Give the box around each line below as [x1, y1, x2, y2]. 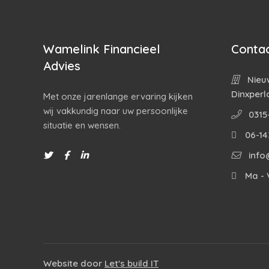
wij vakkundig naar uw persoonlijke [43, 105, 188, 116]
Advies [43, 58, 80, 73]
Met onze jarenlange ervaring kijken [43, 91, 193, 102]
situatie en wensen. [43, 119, 121, 131]
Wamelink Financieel [43, 41, 160, 56]
